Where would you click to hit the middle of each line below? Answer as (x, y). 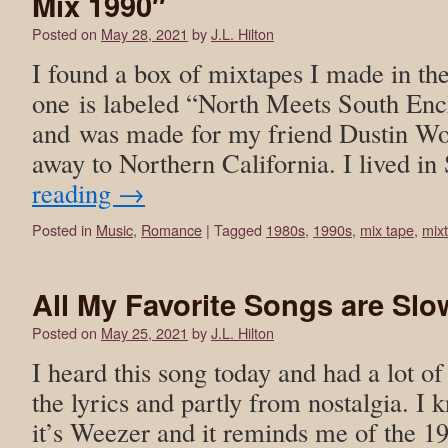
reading (75, 192)
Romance (171, 229)
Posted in (62, 229)
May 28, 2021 (144, 33)
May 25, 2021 (144, 332)
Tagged (238, 229)
